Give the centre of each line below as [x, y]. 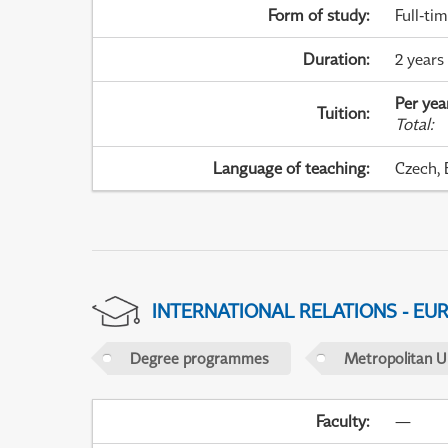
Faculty [341, 421]
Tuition [342, 113]
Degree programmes [199, 357]
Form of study [317, 15]
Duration [335, 59]
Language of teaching [290, 168]
